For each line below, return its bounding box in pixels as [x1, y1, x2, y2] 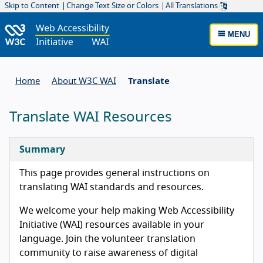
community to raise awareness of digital [19, 248, 198, 258]
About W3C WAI [52, 76, 116, 86]
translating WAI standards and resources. [19, 182, 204, 192]
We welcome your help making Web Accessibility [19, 205, 234, 215]
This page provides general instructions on [19, 168, 210, 178]
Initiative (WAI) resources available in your [19, 220, 204, 230]
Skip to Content [5, 2, 59, 10]
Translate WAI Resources [9, 110, 171, 124]
